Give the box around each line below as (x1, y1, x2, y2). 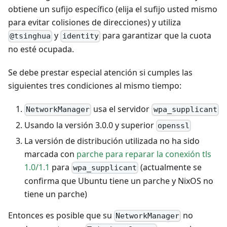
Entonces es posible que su (8, 210, 114, 221)
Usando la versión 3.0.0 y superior (24, 119, 156, 131)
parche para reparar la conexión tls (77, 148, 211, 160)
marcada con (24, 148, 77, 160)
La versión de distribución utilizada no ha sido (24, 135, 200, 146)
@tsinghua (10, 31, 51, 41)
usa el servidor (91, 103, 152, 115)
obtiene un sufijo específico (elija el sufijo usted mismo (8, 4, 217, 15)
